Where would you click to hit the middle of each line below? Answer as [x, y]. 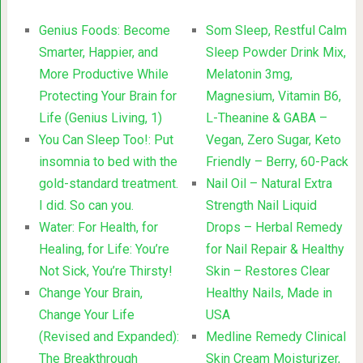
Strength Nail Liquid [262, 205]
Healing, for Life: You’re [104, 249]
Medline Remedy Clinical [276, 336]
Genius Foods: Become [104, 30]
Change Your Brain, [90, 293]
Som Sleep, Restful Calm [277, 30]
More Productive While [103, 74]
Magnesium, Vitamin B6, [274, 96]
